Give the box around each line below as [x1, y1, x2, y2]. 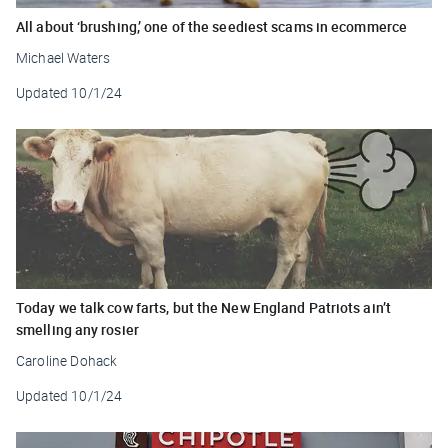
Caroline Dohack [16, 351, 118, 370]
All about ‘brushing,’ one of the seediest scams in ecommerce [16, 16, 407, 36]
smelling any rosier [16, 319, 139, 339]
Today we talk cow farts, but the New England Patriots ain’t [16, 297, 391, 317]
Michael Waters [16, 48, 111, 67]
